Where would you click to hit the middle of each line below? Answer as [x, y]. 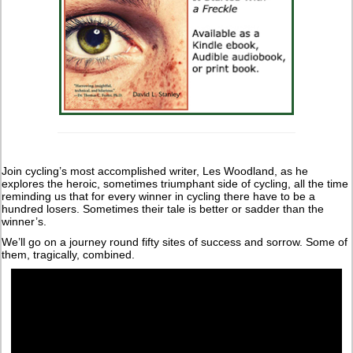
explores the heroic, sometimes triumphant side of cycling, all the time [175, 183]
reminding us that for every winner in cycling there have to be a [159, 196]
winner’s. [24, 221]
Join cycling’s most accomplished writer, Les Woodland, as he [155, 171]
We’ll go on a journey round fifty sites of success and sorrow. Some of [175, 242]
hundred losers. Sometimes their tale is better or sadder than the [163, 208]
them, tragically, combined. [69, 254]
